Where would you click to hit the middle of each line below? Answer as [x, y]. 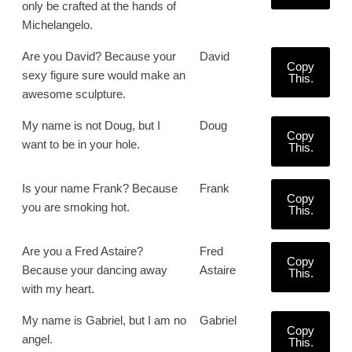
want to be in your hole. [81, 144]
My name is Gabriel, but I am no [104, 320]
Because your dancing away [95, 270]
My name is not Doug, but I [91, 125]
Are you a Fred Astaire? [82, 251]
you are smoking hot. [76, 207]
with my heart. [58, 289]
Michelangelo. [57, 25]
